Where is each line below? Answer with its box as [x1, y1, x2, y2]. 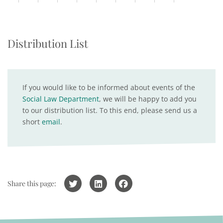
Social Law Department [22, 94, 99, 104]
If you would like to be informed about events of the [22, 83, 195, 92]
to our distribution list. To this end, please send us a [22, 106, 197, 115]
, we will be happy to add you [99, 94, 197, 104]
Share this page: [7, 179, 56, 188]
